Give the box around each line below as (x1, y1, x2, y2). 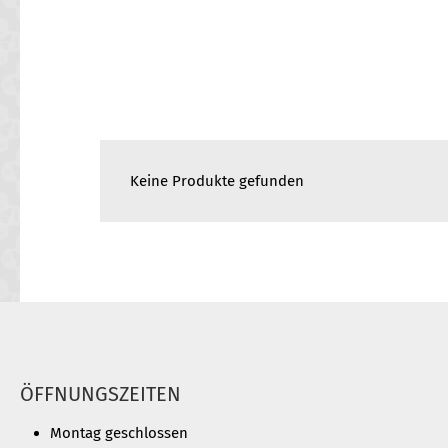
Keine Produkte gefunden (130, 172, 304, 190)
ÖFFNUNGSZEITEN (20, 382, 181, 406)
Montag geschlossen (50, 424, 188, 442)
